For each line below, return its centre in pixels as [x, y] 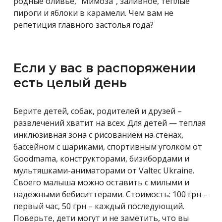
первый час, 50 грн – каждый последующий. [99, 206]
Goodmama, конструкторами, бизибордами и [101, 158]
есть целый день [70, 83]
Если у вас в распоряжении [105, 68]
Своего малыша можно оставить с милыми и [101, 182]
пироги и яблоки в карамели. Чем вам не [93, 13]
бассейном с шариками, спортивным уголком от [108, 146]
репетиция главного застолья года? [83, 25]
